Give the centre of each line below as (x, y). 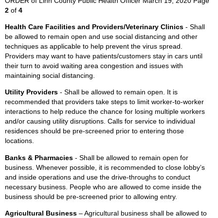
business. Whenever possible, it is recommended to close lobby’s (105, 167)
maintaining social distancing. (50, 75)
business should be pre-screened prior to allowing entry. (91, 196)
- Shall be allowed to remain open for (132, 157)
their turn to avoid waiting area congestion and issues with (94, 66)
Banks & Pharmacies (40, 157)
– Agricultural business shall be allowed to (143, 213)
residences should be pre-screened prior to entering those (94, 131)
